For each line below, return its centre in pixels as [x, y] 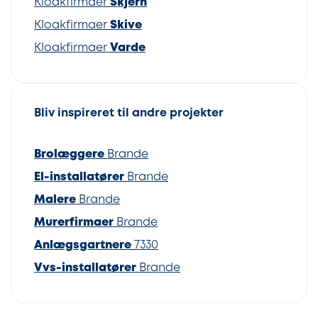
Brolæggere [69, 155]
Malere [55, 200]
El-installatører [79, 177]
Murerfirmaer [74, 223]
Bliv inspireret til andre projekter [129, 114]
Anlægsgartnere [83, 246]
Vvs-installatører [85, 268]
